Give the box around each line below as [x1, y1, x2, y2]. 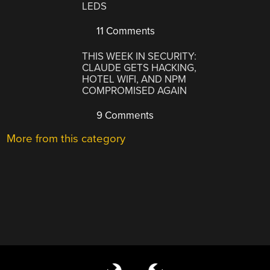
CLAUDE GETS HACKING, [82, 61, 197, 75]
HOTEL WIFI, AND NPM [82, 73, 187, 86]
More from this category [7, 132, 126, 146]
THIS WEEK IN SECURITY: [82, 50, 197, 63]
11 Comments [94, 24, 155, 37]
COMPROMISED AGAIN [82, 84, 187, 98]
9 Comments [94, 109, 154, 122]
